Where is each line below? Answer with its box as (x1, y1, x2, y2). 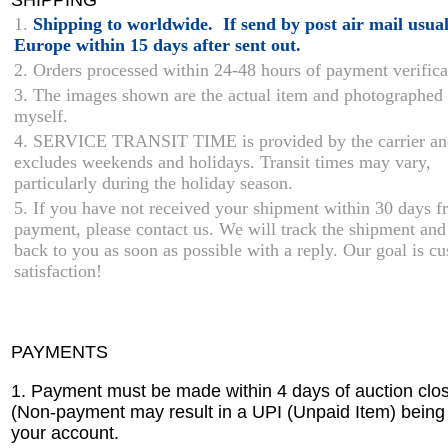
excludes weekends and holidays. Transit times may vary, (14, 151, 431, 172)
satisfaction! (14, 260, 102, 281)
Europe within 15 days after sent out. (14, 34, 301, 55)
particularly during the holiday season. (14, 172, 293, 193)
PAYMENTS (11, 341, 108, 362)
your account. (11, 422, 119, 443)
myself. (14, 105, 78, 126)
